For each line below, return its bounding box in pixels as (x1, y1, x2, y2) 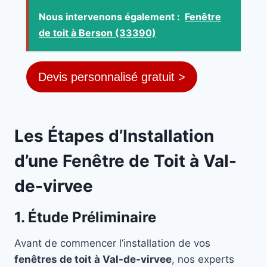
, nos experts (172, 253, 234, 266)
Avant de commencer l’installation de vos (14, 237, 210, 250)
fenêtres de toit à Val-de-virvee (14, 253, 172, 266)
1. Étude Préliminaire (14, 209, 156, 226)
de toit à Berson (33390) (39, 27, 156, 39)
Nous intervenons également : (39, 11, 180, 23)
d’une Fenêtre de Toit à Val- (14, 151, 237, 172)
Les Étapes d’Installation (14, 126, 214, 147)
